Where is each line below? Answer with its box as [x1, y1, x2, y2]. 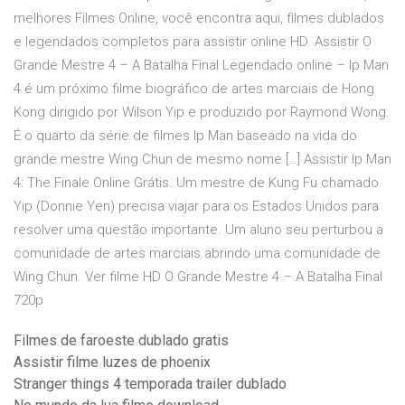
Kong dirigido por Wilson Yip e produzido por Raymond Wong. [14, 104, 390, 121]
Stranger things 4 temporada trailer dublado [14, 375, 287, 393]
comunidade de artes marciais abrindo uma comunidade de [14, 245, 381, 262]
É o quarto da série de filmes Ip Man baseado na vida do [14, 127, 357, 145]
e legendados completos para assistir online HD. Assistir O [14, 33, 372, 51]
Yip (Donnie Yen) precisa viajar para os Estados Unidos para [14, 198, 379, 215]
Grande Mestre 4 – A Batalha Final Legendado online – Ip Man [14, 57, 389, 74]
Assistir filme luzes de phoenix [14, 353, 211, 372]
